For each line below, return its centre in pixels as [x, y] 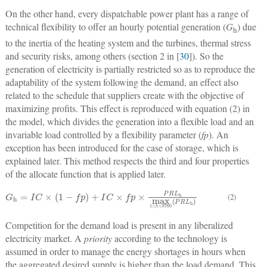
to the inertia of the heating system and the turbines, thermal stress [128, 42]
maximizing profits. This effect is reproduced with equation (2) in [127, 108]
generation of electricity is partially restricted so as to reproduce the [130, 69]
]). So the [206, 55]
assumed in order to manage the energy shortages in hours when [125, 252]
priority [98, 238]
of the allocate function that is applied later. [85, 173]
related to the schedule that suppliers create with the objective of [124, 95]
